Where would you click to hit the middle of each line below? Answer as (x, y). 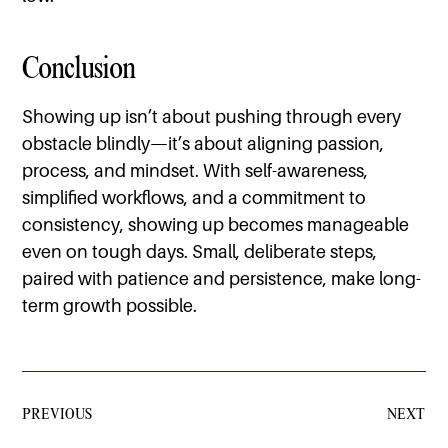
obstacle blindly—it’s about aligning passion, (203, 144)
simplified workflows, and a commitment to (194, 198)
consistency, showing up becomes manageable (216, 225)
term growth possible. (110, 306)
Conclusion (79, 68)
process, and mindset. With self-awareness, (195, 171)
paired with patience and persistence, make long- (222, 279)
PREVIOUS (57, 414)
